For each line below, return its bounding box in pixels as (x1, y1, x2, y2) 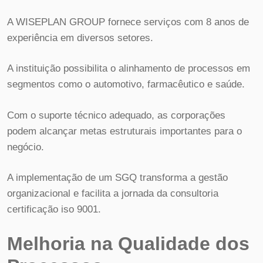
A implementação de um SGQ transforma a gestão (7, 172, 228, 184)
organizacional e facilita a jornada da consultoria (7, 188, 218, 200)
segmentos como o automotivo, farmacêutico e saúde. (7, 79, 245, 90)
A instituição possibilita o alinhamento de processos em (7, 63, 250, 75)
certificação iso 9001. (7, 204, 101, 215)
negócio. (7, 141, 44, 153)
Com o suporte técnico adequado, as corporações (7, 109, 225, 121)
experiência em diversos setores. (7, 32, 153, 43)
